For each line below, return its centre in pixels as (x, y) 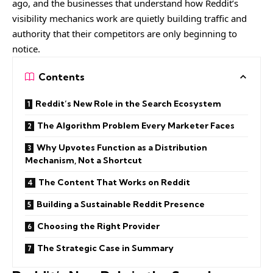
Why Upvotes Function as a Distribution (122, 147)
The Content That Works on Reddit (114, 182)
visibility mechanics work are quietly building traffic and (129, 18)
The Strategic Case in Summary (105, 248)
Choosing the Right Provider (98, 226)
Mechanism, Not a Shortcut (83, 160)
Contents (62, 76)
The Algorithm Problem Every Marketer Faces (136, 125)
